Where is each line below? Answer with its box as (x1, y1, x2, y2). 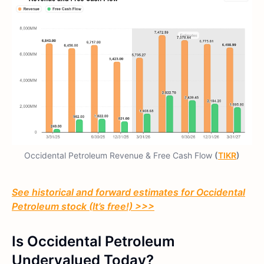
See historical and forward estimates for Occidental (12, 186, 245, 198)
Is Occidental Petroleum (12, 232, 175, 250)
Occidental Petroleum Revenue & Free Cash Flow (24, 150, 214, 160)
